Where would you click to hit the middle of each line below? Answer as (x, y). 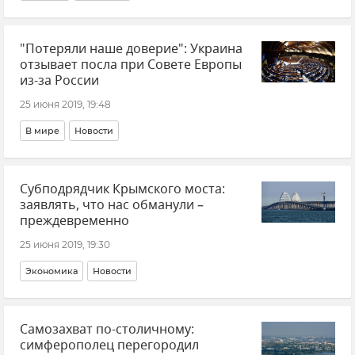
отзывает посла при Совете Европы (131, 65)
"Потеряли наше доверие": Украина (131, 49)
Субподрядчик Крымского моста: (122, 189)
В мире (42, 130)
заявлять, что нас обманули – (112, 205)
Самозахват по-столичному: (107, 329)
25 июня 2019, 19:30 (65, 244)
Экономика (52, 271)
